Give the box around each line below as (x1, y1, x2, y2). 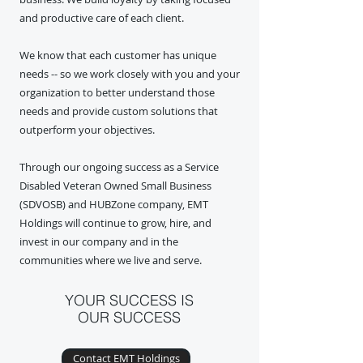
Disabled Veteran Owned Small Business (19, 178, 211, 193)
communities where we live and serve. (19, 253, 202, 267)
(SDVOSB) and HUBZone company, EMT (19, 197, 208, 211)
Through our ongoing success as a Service (19, 160, 219, 174)
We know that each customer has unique (19, 48, 216, 62)
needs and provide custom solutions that (19, 104, 218, 118)
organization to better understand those (19, 85, 215, 100)
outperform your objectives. (19, 122, 155, 137)
